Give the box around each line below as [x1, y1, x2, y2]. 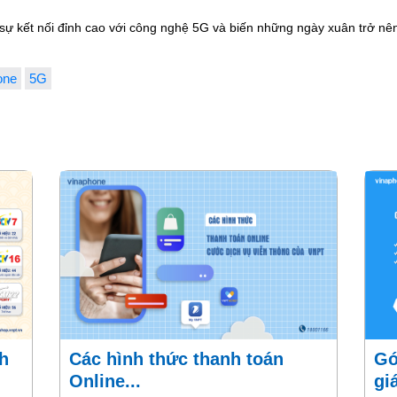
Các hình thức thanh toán [69, 349, 82, 370]
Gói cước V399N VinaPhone [373, 349, 388, 370]
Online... [69, 371, 142, 392]
